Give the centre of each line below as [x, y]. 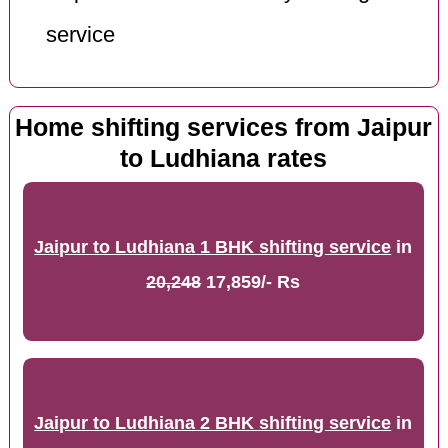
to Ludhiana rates [224, 158]
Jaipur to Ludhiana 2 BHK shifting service [213, 423]
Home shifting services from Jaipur [224, 127]
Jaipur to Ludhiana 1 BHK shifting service [213, 247]
